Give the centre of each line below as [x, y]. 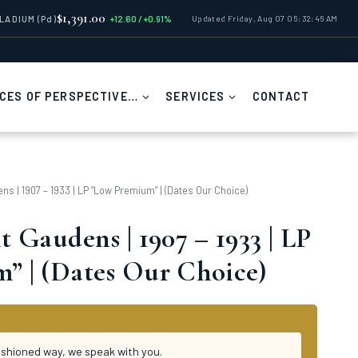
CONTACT [280, 96]
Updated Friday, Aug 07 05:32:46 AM [265, 18]
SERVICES [195, 96]
